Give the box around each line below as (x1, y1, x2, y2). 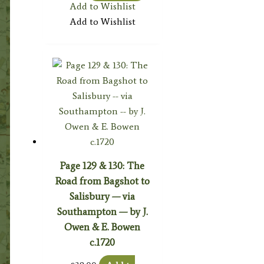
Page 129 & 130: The (60, 160, 145, 172)
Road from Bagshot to (55, 175, 150, 187)
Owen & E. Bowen (64, 221, 141, 233)
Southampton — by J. (57, 206, 148, 218)
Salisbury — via (70, 190, 136, 203)
